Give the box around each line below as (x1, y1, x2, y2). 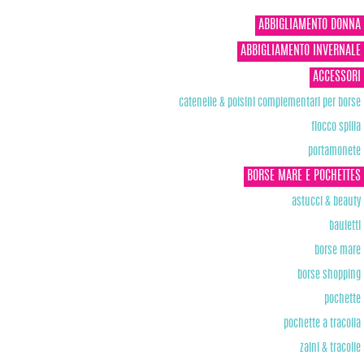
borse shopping (297, 268, 361, 281)
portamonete (308, 145, 361, 158)
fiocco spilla (311, 120, 361, 133)
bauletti (329, 219, 361, 232)
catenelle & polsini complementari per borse (179, 96, 361, 109)
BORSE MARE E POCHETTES (247, 169, 361, 183)
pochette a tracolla (284, 317, 361, 330)
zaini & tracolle (300, 341, 361, 354)
